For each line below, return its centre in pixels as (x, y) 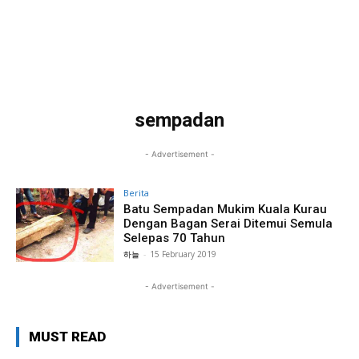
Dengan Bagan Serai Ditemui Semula (228, 223)
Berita (137, 192)
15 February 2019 (184, 254)
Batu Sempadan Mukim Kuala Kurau (226, 209)
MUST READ (67, 336)
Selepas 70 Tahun (175, 238)
